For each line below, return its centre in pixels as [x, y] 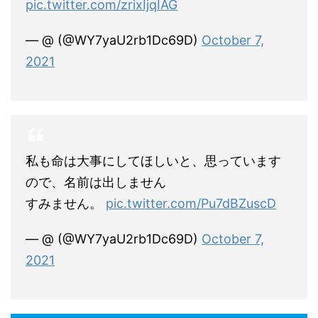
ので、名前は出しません [96, 182]
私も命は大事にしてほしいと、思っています [153, 160]
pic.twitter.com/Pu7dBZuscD [191, 203]
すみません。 [66, 203]
